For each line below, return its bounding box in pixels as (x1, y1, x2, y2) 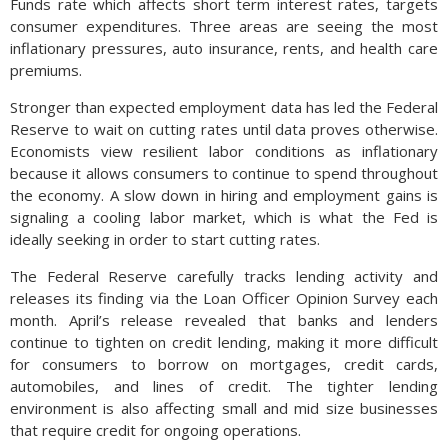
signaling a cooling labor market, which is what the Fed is (10, 207, 438, 227)
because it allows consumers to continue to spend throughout (10, 163, 438, 183)
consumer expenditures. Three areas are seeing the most (10, 16, 438, 36)
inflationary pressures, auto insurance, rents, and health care (10, 38, 438, 58)
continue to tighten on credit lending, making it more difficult (10, 332, 438, 352)
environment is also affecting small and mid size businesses (10, 398, 438, 418)
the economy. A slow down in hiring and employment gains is (10, 185, 438, 205)
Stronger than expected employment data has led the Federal (10, 97, 438, 117)
